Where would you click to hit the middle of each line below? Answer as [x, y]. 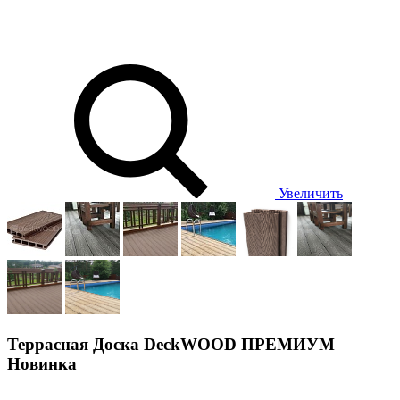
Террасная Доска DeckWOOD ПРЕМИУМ [171, 344]
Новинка [42, 363]
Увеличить [309, 193]
